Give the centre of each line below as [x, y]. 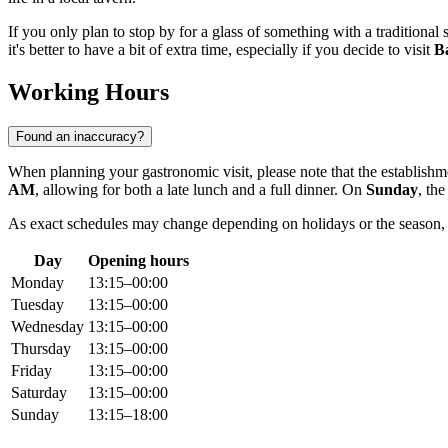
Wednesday [47, 327]
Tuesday [37, 305]
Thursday [41, 349]
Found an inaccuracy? [80, 137]
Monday [37, 283]
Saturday [39, 393]
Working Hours [88, 92]
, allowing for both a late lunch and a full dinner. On [200, 190]
